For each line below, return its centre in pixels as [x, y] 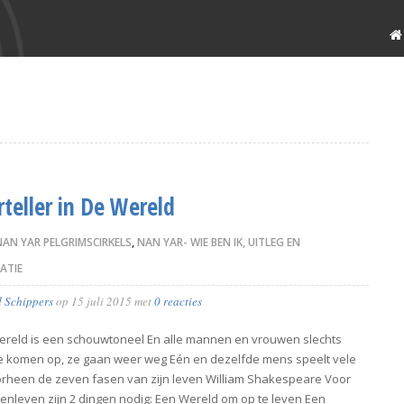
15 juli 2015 [101, 301]
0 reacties [178, 301]
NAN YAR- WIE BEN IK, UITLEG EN [219, 242]
